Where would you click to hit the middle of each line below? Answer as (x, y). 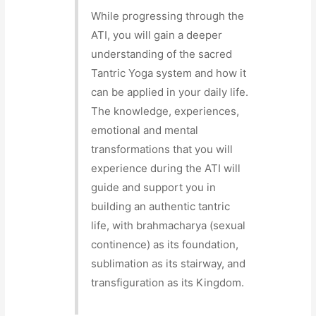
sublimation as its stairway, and (169, 264)
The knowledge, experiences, (165, 111)
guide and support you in (154, 188)
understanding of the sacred (162, 54)
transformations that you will (162, 150)
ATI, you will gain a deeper (157, 35)
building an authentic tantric (161, 207)
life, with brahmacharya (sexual (169, 226)
